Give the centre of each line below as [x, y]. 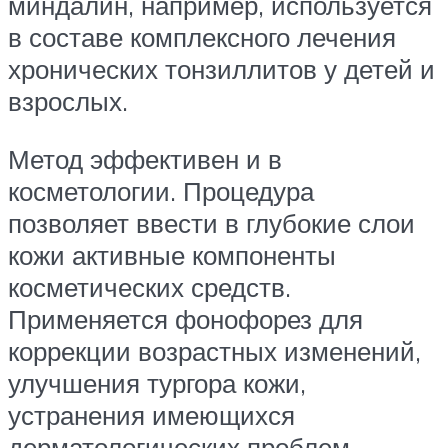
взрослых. [68, 100]
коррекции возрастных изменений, [214, 350]
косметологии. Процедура [161, 190]
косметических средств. [149, 286]
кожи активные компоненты [172, 254]
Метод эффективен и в [145, 158]
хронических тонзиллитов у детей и [221, 68]
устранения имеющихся [151, 414]
